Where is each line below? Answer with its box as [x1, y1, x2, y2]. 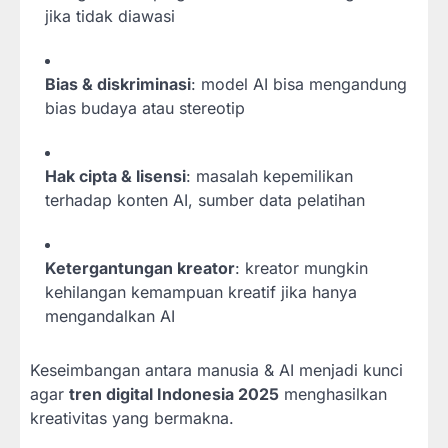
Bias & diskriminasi [45, 74, 191, 95]
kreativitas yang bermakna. [30, 408, 234, 429]
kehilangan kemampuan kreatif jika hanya [45, 282, 357, 303]
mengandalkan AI [45, 306, 175, 327]
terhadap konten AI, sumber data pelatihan [45, 190, 365, 211]
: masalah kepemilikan [186, 166, 353, 187]
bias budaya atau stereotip [45, 98, 245, 119]
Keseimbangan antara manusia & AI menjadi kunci [30, 360, 403, 381]
